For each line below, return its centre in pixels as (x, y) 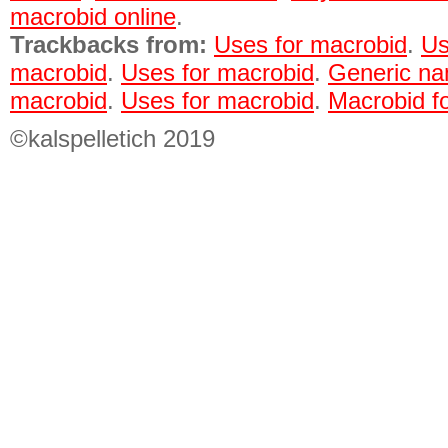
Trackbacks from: (108, 44)
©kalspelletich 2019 (112, 138)
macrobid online (93, 16)
